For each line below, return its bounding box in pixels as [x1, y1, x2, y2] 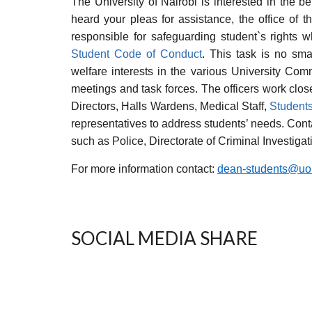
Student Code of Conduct [71, 47, 203, 60]
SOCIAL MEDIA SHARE [71, 226, 258, 249]
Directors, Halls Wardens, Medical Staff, [71, 100, 270, 112]
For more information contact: [71, 162, 217, 175]
